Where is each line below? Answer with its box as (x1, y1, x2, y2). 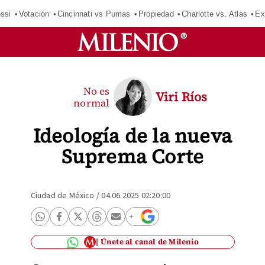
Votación (18, 9, 50, 18)
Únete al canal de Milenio (100, 237, 199, 247)
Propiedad (138, 9, 174, 18)
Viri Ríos (155, 88, 208, 105)
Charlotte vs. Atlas (182, 9, 247, 18)
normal (73, 95, 110, 110)
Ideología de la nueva (33, 122, 232, 149)
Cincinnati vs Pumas (57, 9, 131, 18)
